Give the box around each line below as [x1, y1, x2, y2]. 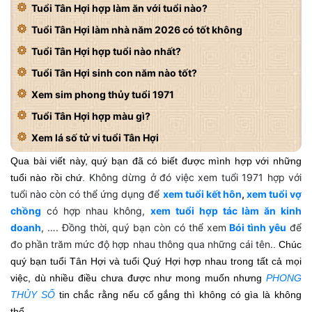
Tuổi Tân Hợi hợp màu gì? [31, 110, 150, 123]
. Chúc [272, 239, 302, 251]
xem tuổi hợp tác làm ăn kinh [150, 205, 302, 217]
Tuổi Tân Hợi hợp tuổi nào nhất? [31, 45, 181, 58]
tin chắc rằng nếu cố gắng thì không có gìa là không [54, 289, 302, 301]
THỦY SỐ [10, 289, 55, 301]
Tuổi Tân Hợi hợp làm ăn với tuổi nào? [31, 2, 208, 15]
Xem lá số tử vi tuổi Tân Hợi [31, 132, 159, 144]
